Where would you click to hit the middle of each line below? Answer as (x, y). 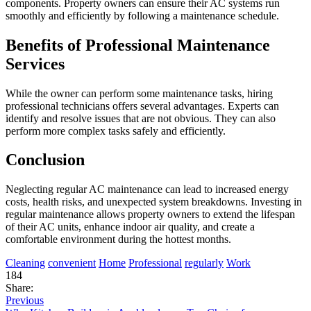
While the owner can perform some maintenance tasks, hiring (139, 93)
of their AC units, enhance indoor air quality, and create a (130, 227)
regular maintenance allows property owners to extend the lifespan (150, 215)
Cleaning (25, 263)
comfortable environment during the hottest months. (118, 239)
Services (35, 64)
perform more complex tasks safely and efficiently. (116, 131)
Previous (25, 301)
